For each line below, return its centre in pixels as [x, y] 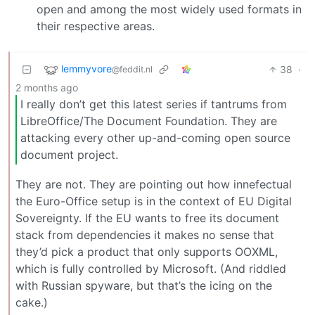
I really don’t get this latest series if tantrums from [154, 104]
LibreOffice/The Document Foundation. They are [149, 121]
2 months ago [47, 87]
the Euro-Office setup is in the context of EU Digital [154, 201]
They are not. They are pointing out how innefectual [154, 185]
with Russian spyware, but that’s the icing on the [144, 286]
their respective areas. [96, 26]
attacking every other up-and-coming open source [155, 138]
